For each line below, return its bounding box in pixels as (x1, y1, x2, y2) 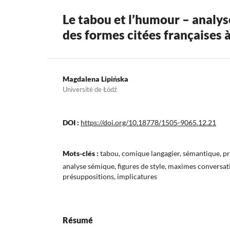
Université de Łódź (63, 85, 117, 94)
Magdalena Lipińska (63, 74, 128, 84)
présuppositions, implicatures (63, 172, 157, 181)
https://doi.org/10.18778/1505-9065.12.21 (81, 118, 216, 127)
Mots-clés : (63, 149, 100, 158)
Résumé (63, 215, 93, 225)
